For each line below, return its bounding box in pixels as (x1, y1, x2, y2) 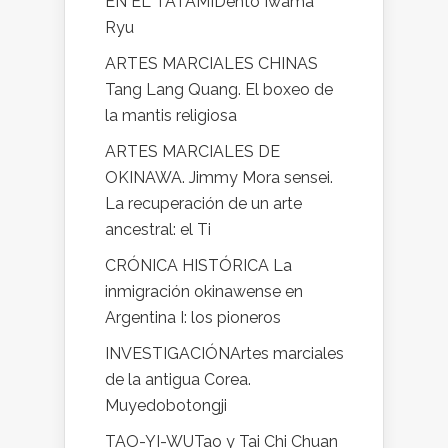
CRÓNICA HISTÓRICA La (105, 256, 292, 275)
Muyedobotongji (105, 396, 227, 415)
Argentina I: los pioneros (105, 308, 281, 327)
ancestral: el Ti (105, 220, 211, 239)
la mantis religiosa (105, 106, 237, 125)
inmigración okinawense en (105, 282, 303, 301)
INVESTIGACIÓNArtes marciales (105, 344, 344, 363)
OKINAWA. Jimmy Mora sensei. (105, 168, 333, 187)
